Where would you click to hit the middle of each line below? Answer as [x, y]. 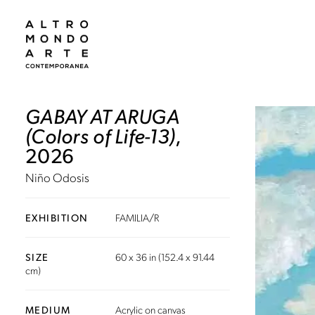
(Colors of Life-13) [101, 136]
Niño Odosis [57, 178]
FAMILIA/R [137, 217]
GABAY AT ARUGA [102, 116]
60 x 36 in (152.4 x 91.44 [165, 256]
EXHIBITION [57, 217]
